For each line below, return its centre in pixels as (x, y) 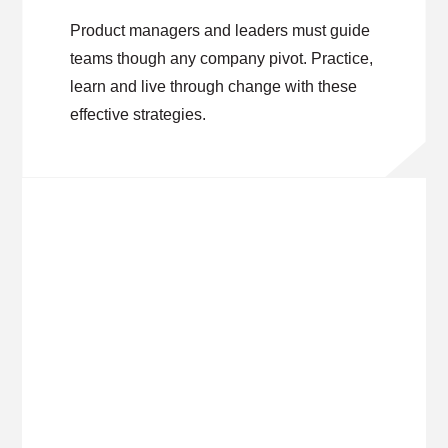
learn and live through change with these (214, 86)
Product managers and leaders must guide (220, 30)
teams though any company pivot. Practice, (222, 58)
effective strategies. (138, 114)
